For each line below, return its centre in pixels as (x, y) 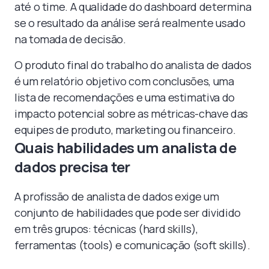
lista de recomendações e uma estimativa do (125, 97)
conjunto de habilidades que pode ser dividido (128, 212)
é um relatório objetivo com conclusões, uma (124, 81)
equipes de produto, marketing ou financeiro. (125, 129)
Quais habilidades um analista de (125, 147)
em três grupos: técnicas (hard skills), (106, 228)
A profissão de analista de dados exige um (117, 196)
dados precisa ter (72, 166)
